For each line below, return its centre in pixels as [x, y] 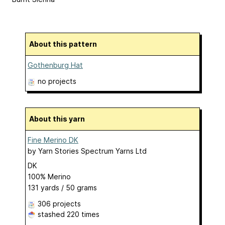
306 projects [59, 203]
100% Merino [49, 176]
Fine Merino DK [53, 140]
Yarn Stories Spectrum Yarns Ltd [92, 151]
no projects [57, 81]
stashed [51, 214]
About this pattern [66, 44]
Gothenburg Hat [55, 65]
